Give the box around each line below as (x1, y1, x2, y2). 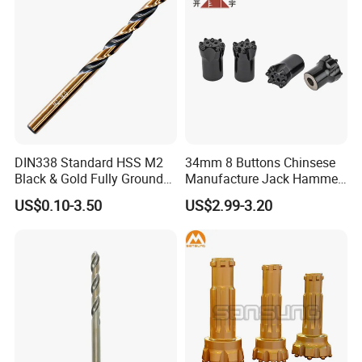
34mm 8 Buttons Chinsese (184, 153, 335, 171)
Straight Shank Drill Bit (15, 185, 145, 204)
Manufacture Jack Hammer (184, 169, 342, 187)
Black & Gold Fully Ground (15, 169, 164, 187)
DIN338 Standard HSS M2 (15, 153, 164, 171)
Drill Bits (184, 185, 233, 204)
